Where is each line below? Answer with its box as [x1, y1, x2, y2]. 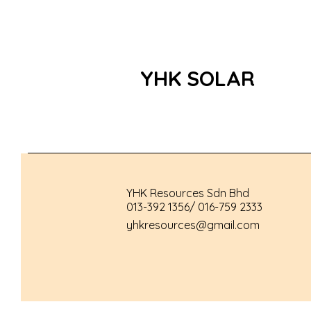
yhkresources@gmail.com [126, 218, 260, 232]
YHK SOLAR [140, 65, 255, 92]
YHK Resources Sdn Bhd [126, 186, 249, 200]
